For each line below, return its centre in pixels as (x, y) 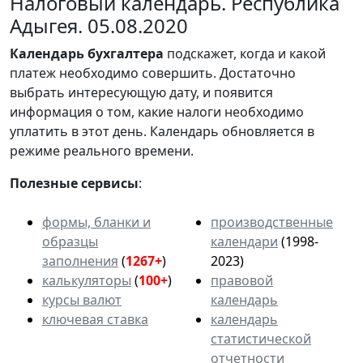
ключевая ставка (95, 320)
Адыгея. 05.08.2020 (99, 26)
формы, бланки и (96, 222)
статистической (261, 339)
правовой (242, 281)
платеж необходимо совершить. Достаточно (153, 73)
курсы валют (82, 300)
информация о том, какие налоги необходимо (157, 112)
